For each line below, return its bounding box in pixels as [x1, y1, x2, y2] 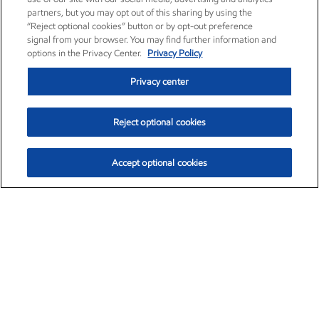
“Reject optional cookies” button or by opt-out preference [27, 21, 253, 31]
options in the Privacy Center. [27, 48, 145, 58]
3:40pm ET [175, 273, 218, 284]
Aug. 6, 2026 [231, 273, 281, 284]
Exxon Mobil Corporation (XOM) [14, 226, 249, 247]
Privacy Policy [147, 48, 203, 58]
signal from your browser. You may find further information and [27, 34, 277, 45]
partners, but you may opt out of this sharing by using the [27, 7, 253, 18]
